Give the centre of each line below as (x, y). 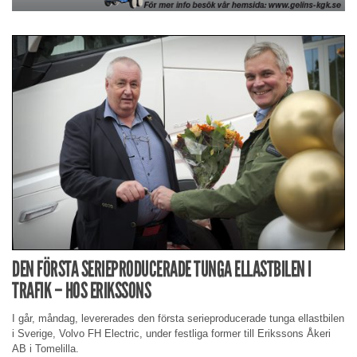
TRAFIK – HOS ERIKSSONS (81, 291)
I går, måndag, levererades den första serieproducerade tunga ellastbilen (178, 318)
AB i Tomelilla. (45, 348)
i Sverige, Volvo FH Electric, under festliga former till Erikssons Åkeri (171, 333)
